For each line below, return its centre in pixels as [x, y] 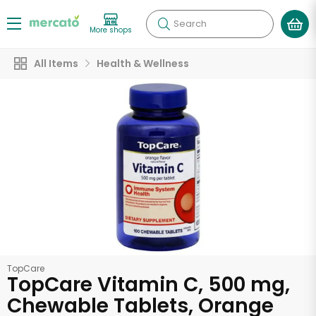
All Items [56, 63]
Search [190, 24]
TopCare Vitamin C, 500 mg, [148, 285]
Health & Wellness [143, 63]
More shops [111, 30]
